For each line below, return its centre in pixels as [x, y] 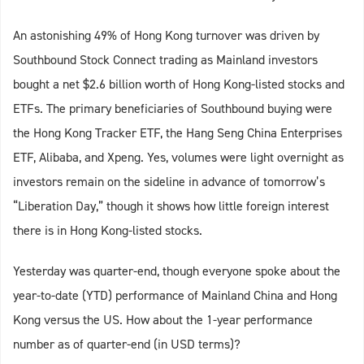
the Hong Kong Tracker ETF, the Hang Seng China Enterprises [178, 133]
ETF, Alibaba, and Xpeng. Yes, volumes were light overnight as [178, 158]
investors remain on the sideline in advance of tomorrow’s [169, 182]
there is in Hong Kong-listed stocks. [108, 231]
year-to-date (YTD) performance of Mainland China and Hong [175, 296]
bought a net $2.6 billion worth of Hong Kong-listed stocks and [179, 84]
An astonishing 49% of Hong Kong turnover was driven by [166, 36]
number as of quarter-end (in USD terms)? [127, 344]
